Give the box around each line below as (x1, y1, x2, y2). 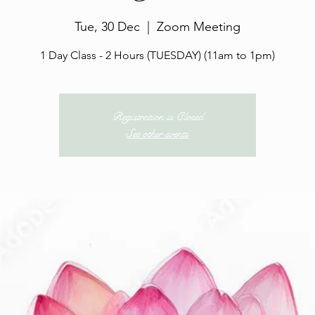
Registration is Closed (112, 109, 203, 124)
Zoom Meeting (157, 19, 240, 34)
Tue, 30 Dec (75, 19, 140, 34)
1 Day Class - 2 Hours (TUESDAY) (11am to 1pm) (40, 49, 275, 62)
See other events (127, 126, 188, 141)
